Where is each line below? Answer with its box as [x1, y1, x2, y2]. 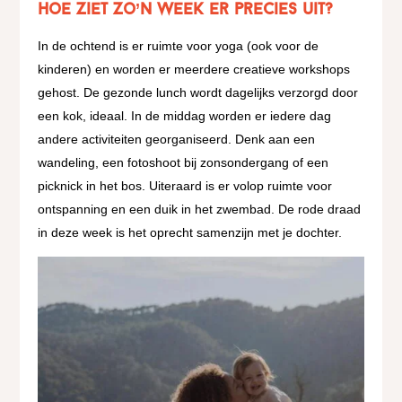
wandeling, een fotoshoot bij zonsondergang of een [38, 155, 329, 170]
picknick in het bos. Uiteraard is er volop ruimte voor [38, 179, 333, 194]
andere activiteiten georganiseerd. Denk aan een [38, 132, 316, 147]
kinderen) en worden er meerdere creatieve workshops [38, 62, 351, 77]
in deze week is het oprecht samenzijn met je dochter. [38, 225, 346, 240]
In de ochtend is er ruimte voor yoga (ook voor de [38, 39, 319, 54]
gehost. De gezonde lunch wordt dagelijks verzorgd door [38, 85, 359, 100]
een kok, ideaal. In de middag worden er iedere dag [38, 109, 332, 124]
